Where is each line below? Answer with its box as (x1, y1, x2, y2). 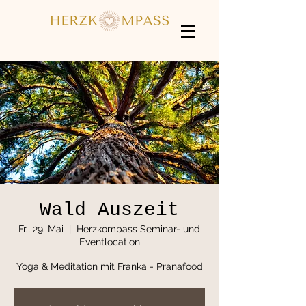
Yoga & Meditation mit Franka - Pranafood (16, 261, 203, 272)
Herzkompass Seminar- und (76, 223, 200, 234)
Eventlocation (79, 236, 140, 247)
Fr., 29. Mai (18, 223, 64, 234)
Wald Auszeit (40, 199, 179, 221)
